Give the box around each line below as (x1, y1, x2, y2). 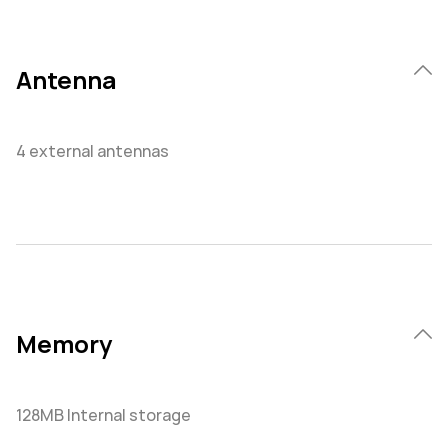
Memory (16, 329, 112, 360)
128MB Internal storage (16, 405, 191, 426)
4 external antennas (16, 141, 169, 162)
